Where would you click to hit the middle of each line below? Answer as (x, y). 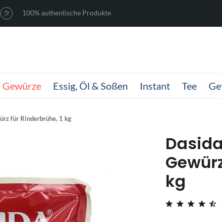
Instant (155, 86)
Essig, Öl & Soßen (90, 86)
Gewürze (22, 86)
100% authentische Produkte (66, 12)
